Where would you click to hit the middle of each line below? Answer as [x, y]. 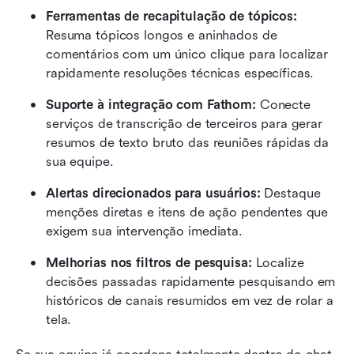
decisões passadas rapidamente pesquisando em [191, 282]
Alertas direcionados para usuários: [155, 194]
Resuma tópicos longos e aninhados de [162, 36]
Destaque [292, 194]
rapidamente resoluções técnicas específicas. [180, 73]
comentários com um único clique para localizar [187, 55]
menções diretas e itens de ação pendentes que [187, 213]
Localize [280, 263]
